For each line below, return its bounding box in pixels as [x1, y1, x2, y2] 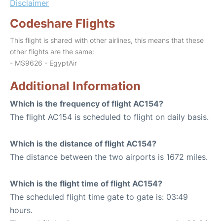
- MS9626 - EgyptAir [10, 59, 77, 67]
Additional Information [10, 79, 141, 93]
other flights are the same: [10, 47, 94, 56]
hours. [10, 205, 33, 215]
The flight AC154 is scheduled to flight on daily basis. [10, 112, 209, 122]
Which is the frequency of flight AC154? [10, 99, 163, 109]
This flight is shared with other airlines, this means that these [10, 36, 204, 44]
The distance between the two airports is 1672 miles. [10, 152, 208, 162]
